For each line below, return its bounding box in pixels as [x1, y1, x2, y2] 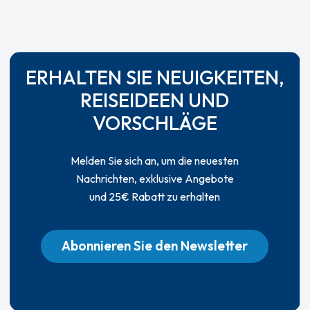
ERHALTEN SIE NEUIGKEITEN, [25, 65, 284, 90]
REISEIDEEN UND [80, 88, 230, 113]
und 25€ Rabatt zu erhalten [89, 190, 221, 204]
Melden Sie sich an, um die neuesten [71, 154, 239, 168]
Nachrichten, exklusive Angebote [75, 172, 234, 186]
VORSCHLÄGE [92, 111, 217, 136]
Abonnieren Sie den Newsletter [62, 237, 248, 255]
